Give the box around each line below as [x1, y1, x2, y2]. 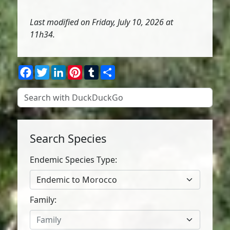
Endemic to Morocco [36, 174, 118, 185]
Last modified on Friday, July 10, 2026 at [30, 16, 174, 28]
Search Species [30, 131, 107, 146]
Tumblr [99, 64, 127, 75]
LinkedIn [66, 64, 100, 75]
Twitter [49, 64, 78, 75]
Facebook [33, 64, 71, 75]
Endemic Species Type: [30, 154, 118, 165]
